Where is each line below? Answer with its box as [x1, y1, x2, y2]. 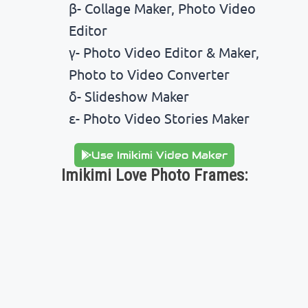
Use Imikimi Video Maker [91, 148, 228, 162]
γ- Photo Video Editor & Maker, [69, 43, 259, 60]
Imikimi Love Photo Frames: [60, 165, 247, 185]
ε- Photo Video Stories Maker [69, 109, 250, 126]
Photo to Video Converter [69, 65, 230, 82]
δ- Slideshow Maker [69, 87, 189, 104]
